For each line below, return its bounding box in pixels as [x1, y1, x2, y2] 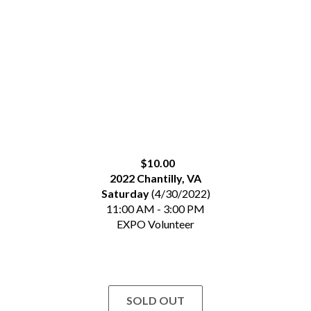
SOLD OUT [120, 294, 191, 307]
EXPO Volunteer [117, 217, 194, 230]
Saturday [101, 187, 149, 200]
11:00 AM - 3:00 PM [106, 202, 205, 215]
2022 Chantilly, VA [110, 171, 201, 185]
